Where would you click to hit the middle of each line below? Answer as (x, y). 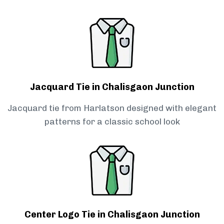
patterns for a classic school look (112, 122)
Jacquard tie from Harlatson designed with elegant (112, 108)
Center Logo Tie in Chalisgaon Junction (112, 215)
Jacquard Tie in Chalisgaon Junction (112, 87)
